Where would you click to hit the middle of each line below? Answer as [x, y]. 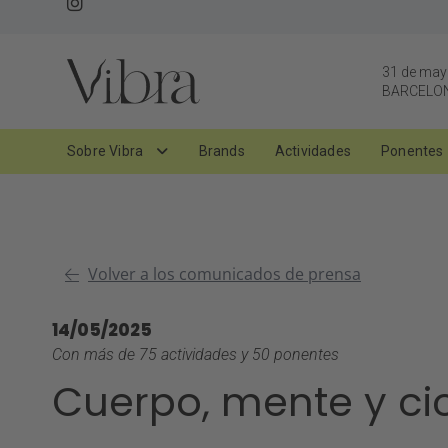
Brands [221, 151]
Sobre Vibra [107, 151]
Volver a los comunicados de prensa [224, 274]
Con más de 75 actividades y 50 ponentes [195, 355]
